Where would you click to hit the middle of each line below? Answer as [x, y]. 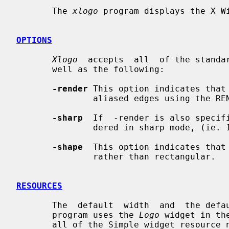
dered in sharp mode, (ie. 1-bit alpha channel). [55, 127]
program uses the [96, 215]
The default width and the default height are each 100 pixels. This [34, 205]
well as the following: [34, 69]
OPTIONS [34, 40]
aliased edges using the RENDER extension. [55, 98]
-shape [67, 147]
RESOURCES [39, 186]
